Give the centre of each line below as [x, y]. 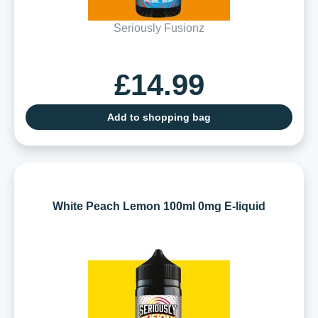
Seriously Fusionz [159, 28]
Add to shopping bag [159, 117]
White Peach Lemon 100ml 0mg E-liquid [159, 206]
